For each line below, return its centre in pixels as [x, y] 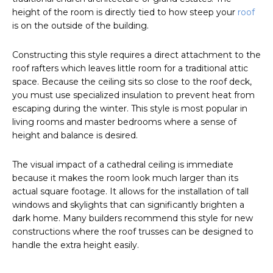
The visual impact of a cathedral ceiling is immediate [123, 165]
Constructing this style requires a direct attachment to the [136, 55]
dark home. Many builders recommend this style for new [133, 218]
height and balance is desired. [75, 136]
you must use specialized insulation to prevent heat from [133, 95]
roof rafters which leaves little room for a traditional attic [130, 69]
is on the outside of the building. [80, 26]
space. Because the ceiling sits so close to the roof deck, [132, 82]
